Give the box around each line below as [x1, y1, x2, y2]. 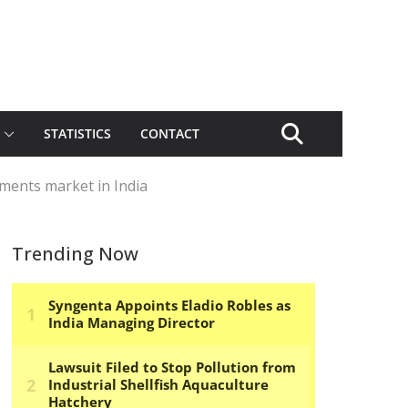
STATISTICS [44, 125, 111, 142]
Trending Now [12, 241, 138, 266]
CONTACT [140, 125, 199, 142]
